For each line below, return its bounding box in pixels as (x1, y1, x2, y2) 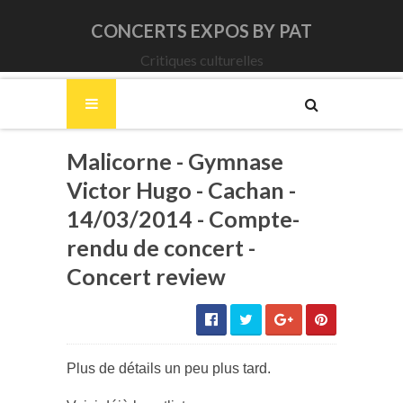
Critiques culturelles (139, 51, 264, 68)
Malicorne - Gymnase (67, 148, 283, 175)
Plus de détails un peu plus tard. (67, 361, 271, 376)
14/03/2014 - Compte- (67, 205, 300, 232)
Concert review (67, 263, 226, 290)
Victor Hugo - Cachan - (67, 176, 296, 203)
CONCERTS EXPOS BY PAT (91, 20, 312, 41)
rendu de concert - (67, 234, 255, 261)
